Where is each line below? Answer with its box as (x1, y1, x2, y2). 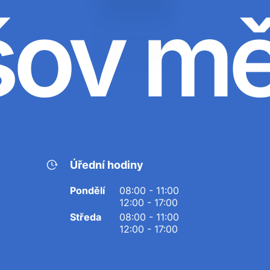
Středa (70, 211, 101, 223)
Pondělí (70, 184, 105, 196)
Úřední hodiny (70, 159, 143, 171)
